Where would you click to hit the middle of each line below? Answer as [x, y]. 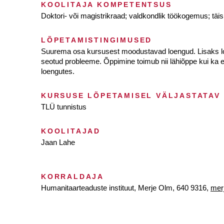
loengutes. [58, 71]
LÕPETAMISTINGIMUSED [97, 40]
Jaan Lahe [58, 142]
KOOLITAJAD [71, 131]
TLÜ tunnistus [64, 107]
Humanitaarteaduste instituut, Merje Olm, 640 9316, [126, 188]
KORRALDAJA [72, 176]
